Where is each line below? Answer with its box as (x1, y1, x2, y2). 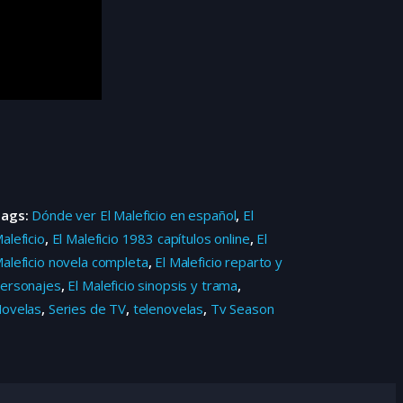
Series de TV (48, 300, 127, 318)
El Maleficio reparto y (155, 253, 282, 272)
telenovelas (132, 300, 204, 318)
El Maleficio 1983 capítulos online (51, 229, 250, 248)
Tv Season (210, 300, 274, 318)
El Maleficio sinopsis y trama (67, 276, 238, 295)
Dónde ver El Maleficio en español (31, 206, 237, 225)
